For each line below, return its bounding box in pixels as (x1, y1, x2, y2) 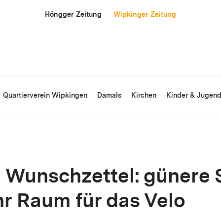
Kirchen (131, 92, 156, 100)
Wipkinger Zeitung (113, 11, 176, 18)
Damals (97, 92, 121, 100)
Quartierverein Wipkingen (3, 92, 87, 100)
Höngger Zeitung (45, 11, 102, 18)
